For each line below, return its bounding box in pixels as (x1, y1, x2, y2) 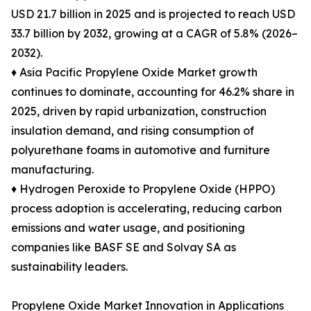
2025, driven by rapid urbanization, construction (11, 104, 267, 119)
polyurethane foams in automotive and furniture (11, 143, 270, 158)
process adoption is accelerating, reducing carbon (11, 201, 282, 216)
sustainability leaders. (11, 260, 128, 274)
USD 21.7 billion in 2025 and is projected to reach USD (11, 7, 295, 22)
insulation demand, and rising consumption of (11, 124, 254, 138)
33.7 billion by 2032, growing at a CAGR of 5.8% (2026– (11, 26, 298, 41)
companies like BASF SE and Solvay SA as (11, 240, 236, 255)
